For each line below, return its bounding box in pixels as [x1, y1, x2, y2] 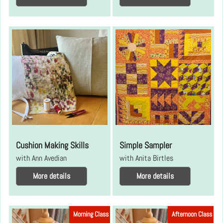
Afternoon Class [171, 210, 212, 219]
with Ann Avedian [16, 153, 67, 163]
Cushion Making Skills [16, 140, 89, 151]
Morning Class [73, 210, 109, 219]
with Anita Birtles [119, 153, 173, 163]
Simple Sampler [119, 140, 172, 151]
